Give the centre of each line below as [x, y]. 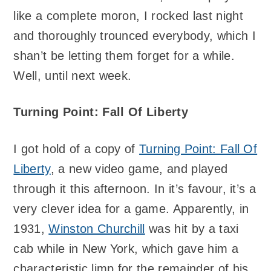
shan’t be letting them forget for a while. [124, 55]
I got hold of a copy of [77, 149]
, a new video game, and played [139, 168]
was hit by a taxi [192, 228]
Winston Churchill [97, 228]
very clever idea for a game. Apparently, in [131, 208]
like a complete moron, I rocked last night [128, 15]
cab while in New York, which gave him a [126, 248]
